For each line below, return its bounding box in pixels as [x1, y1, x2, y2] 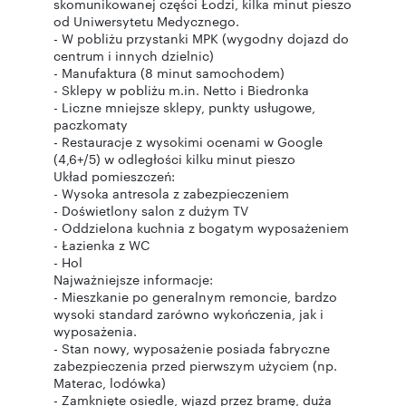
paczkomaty [53, 115, 131, 133]
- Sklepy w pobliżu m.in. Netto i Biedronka [53, 81, 309, 99]
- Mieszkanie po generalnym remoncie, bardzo [53, 287, 337, 305]
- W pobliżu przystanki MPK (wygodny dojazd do [53, 29, 349, 47]
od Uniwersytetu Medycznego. [53, 12, 239, 30]
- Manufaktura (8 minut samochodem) [53, 63, 285, 82]
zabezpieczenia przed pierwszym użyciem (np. [53, 356, 337, 374]
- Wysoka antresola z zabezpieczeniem [53, 184, 289, 202]
